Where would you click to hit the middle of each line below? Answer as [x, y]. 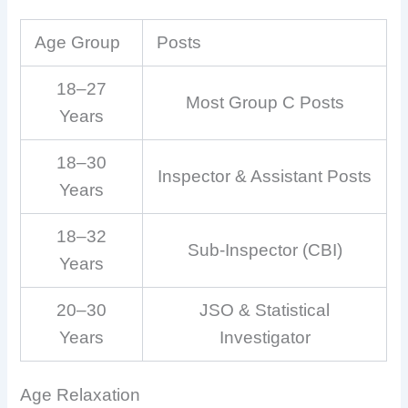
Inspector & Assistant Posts [265, 177]
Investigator [265, 338]
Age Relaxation [81, 394]
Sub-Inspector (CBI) [265, 250]
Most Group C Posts [265, 103]
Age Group [78, 43]
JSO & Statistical [265, 311]
